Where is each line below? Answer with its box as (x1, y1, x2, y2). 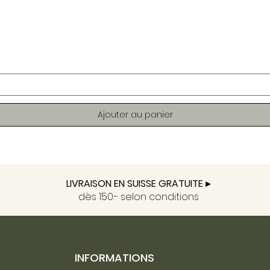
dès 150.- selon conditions (78, 190, 199, 204)
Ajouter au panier (97, 108, 173, 121)
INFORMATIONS (75, 250, 154, 265)
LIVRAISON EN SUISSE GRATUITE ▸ (66, 177, 211, 190)
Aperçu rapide (104, 24, 166, 36)
